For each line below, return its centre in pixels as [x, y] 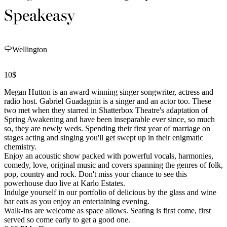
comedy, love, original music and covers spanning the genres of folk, [113, 165]
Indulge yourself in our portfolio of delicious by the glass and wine [110, 192]
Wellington [30, 49]
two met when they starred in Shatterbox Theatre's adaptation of [106, 110]
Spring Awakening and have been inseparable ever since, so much [109, 119]
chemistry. [20, 146]
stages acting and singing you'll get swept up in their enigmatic [104, 137]
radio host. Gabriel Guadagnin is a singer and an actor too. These [108, 101]
